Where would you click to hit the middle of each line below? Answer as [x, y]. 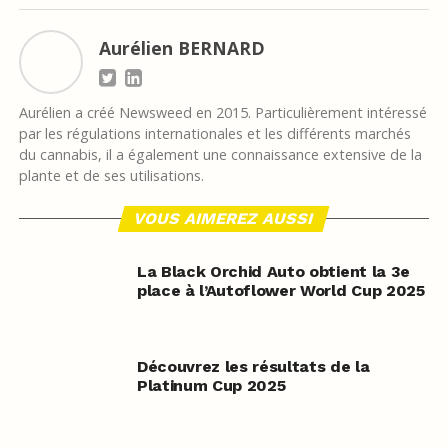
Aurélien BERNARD [181, 47]
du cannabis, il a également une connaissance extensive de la [220, 154]
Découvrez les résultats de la [253, 366]
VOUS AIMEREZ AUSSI [224, 218]
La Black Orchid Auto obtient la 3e [273, 271]
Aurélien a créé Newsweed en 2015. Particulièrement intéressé [222, 112]
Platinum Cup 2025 [211, 385]
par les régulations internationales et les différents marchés [214, 133]
